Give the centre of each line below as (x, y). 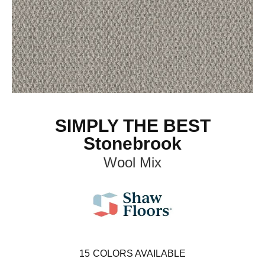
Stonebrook (132, 143)
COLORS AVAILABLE (139, 253)
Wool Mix (132, 162)
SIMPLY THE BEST (132, 126)
